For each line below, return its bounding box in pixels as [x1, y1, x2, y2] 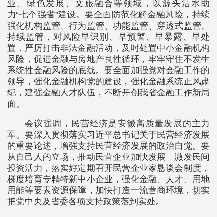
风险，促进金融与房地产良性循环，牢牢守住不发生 [7, 54, 210, 64]
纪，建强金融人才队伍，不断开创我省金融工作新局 [7, 88, 210, 97]
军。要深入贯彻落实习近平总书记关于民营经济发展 [7, 130, 210, 139]
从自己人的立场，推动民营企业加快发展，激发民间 [7, 152, 210, 162]
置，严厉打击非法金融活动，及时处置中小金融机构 [7, 43, 210, 53]
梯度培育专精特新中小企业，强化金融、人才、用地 [7, 174, 210, 184]
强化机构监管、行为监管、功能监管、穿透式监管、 [7, 21, 210, 31]
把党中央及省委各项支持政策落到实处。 [7, 197, 164, 206]
